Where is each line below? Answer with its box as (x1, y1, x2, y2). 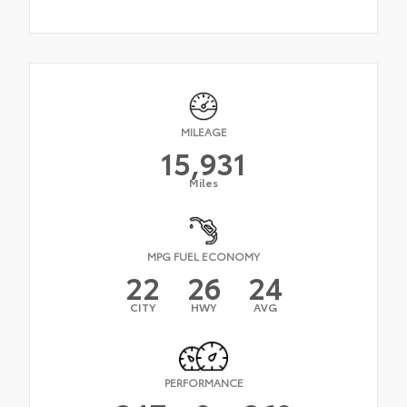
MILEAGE (180, 124, 227, 140)
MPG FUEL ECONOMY (147, 248, 260, 264)
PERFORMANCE (164, 373, 243, 390)
